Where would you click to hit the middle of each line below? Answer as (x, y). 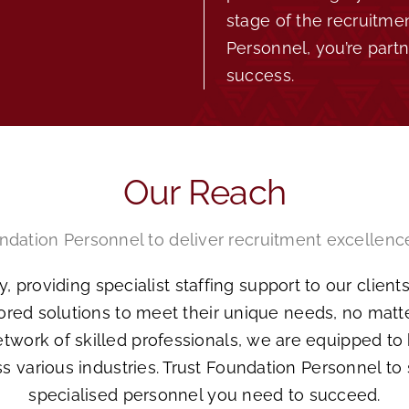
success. (260, 75)
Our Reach (204, 192)
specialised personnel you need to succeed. (204, 395)
